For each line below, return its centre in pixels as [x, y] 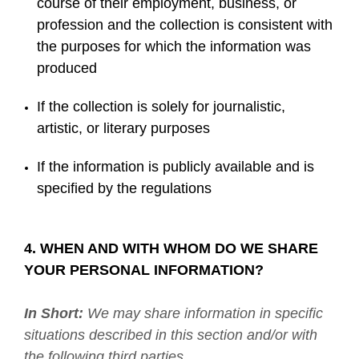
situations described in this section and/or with [171, 335]
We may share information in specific [203, 313]
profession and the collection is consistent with [185, 25]
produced [67, 68]
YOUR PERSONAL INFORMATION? [144, 270]
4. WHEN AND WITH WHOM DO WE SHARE [171, 248]
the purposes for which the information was [174, 46]
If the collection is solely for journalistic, [161, 107]
